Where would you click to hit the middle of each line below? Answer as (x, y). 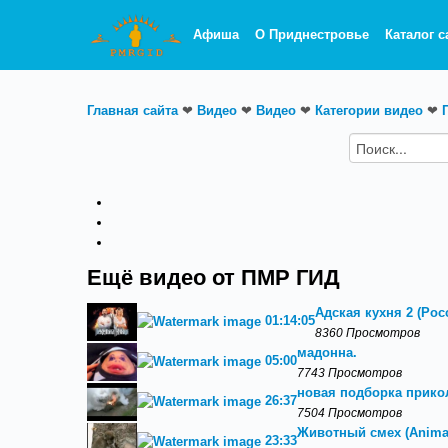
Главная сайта (132, 110)
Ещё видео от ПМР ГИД (213, 278)
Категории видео (369, 110)
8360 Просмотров (367, 332)
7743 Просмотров (349, 372)
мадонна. (327, 352)
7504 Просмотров (349, 412)
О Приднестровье (312, 34)
